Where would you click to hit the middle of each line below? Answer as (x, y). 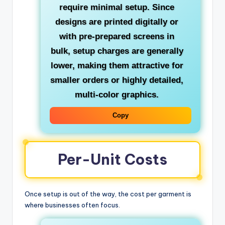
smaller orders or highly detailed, (117, 80)
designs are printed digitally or (117, 22)
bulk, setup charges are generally (117, 51)
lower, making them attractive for (117, 65)
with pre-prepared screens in (117, 36)
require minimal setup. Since (117, 7)
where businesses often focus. (72, 205)
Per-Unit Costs (113, 159)
